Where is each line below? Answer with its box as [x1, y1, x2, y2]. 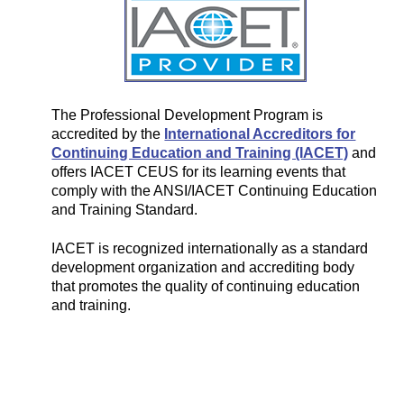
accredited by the [51, 126, 165, 142]
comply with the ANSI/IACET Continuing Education [51, 183, 378, 199]
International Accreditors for [164, 126, 356, 142]
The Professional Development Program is [51, 107, 324, 124]
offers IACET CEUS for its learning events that [51, 164, 346, 180]
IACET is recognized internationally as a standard [51, 240, 369, 256]
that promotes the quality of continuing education [51, 278, 361, 294]
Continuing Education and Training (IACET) [51, 145, 349, 161]
